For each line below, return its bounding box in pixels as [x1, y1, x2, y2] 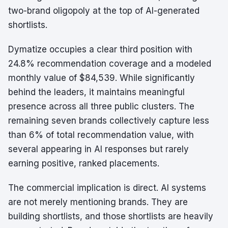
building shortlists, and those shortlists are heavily [8, 211, 213, 221]
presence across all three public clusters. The [8, 101, 194, 111]
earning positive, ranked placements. [8, 158, 159, 168]
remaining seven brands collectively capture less [8, 116, 209, 126]
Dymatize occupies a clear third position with [8, 44, 192, 54]
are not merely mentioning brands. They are [8, 197, 188, 207]
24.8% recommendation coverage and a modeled [8, 59, 211, 69]
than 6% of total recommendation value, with [8, 130, 194, 140]
